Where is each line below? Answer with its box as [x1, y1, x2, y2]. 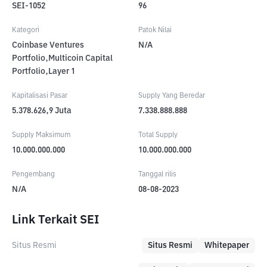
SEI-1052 [12, 2, 45, 10]
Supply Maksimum [12, 132, 70, 139]
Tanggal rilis [138, 171, 176, 178]
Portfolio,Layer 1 [12, 67, 75, 76]
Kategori [12, 27, 39, 34]
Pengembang [12, 171, 55, 178]
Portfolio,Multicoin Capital [12, 54, 113, 63]
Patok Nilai [138, 27, 172, 34]
